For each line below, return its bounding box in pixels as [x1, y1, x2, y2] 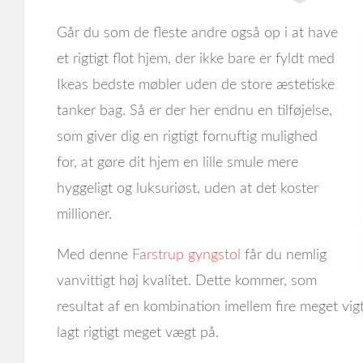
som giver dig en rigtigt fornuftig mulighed [57, 130, 318, 144]
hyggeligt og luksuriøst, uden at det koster [57, 181, 318, 196]
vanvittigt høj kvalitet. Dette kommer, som [57, 274, 317, 288]
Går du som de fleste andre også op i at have [57, 26, 338, 41]
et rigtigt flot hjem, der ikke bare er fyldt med [57, 52, 335, 66]
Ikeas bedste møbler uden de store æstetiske [57, 78, 335, 92]
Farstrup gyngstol [132, 248, 241, 263]
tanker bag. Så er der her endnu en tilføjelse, [57, 104, 332, 118]
